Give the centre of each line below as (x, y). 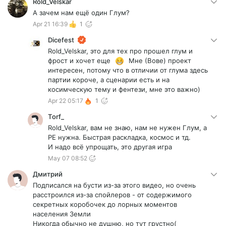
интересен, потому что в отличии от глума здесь (128, 70)
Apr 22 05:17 (66, 101)
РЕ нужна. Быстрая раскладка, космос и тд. (119, 137)
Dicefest (61, 40)
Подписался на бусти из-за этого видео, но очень (114, 185)
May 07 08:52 (68, 158)
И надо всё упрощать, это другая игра (110, 147)
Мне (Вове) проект (158, 61)
